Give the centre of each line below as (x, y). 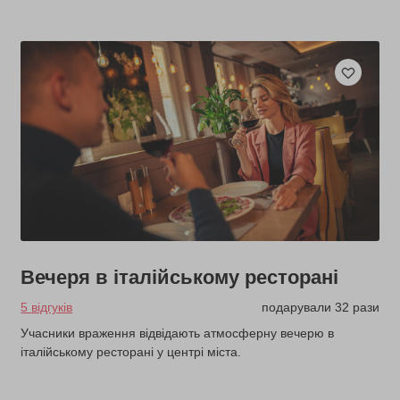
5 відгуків (47, 308)
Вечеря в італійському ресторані (180, 278)
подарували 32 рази (320, 308)
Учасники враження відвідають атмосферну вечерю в (178, 333)
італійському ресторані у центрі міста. (131, 352)
